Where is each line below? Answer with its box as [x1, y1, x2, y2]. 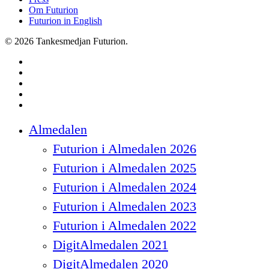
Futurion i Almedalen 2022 [53, 217, 196, 233]
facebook [28, 66, 63, 77]
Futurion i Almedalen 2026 [53, 141, 196, 156]
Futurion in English [29, 15, 102, 26]
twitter [28, 55, 52, 66]
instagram [28, 88, 65, 98]
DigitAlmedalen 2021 [53, 237, 168, 252]
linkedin [28, 77, 59, 88]
